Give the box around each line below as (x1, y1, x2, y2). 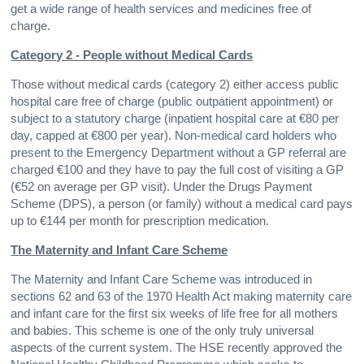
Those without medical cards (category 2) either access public (11, 78, 340, 92)
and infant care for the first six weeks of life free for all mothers (11, 307, 339, 321)
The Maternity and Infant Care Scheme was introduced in (11, 273, 313, 287)
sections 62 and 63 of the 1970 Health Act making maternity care (11, 290, 353, 304)
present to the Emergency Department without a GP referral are (11, 146, 347, 160)
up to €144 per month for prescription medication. (11, 214, 270, 228)
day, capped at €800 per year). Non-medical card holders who (11, 129, 337, 143)
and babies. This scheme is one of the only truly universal (11, 324, 314, 338)
